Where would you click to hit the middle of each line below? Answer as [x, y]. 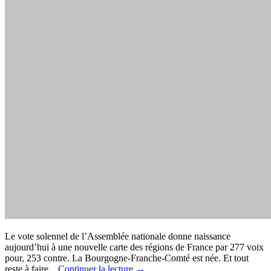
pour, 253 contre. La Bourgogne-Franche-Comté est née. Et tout [127, 258]
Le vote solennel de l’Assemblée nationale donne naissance [118, 236]
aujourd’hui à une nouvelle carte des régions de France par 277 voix [134, 247]
